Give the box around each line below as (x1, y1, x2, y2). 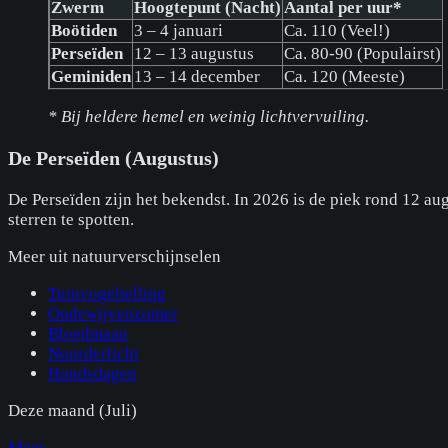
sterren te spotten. (8, 209, 134, 229)
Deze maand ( (8, 400, 105, 420)
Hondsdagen (48, 363, 137, 383)
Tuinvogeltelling (48, 283, 166, 303)
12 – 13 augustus (134, 43, 254, 63)
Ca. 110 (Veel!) (284, 20, 390, 40)
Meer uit (8, 246, 72, 266)
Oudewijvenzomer (48, 303, 178, 323)
